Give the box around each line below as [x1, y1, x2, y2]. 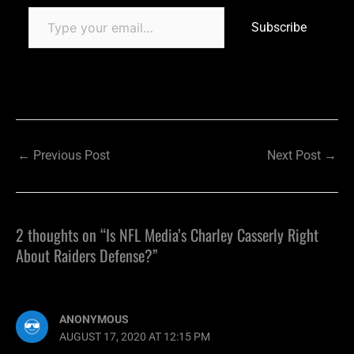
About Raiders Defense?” [16, 243, 158, 268]
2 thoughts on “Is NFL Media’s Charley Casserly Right [16, 223, 318, 247]
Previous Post [30, 147, 110, 163]
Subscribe [251, 19, 307, 35]
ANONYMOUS [59, 312, 130, 326]
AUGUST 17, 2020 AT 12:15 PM [59, 330, 211, 343]
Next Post [267, 147, 324, 163]
